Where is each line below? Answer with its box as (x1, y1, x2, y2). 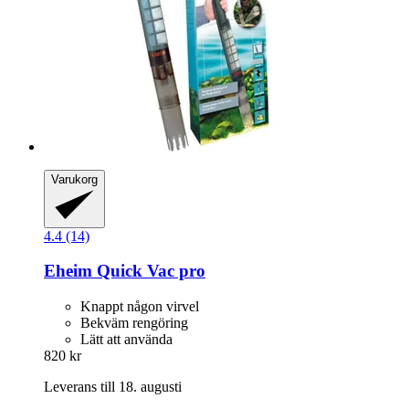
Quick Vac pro (92, 261, 205, 281)
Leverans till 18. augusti (44, 379, 182, 395)
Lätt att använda (80, 331, 173, 348)
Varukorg (51, 172, 98, 186)
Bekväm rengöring (80, 315, 188, 331)
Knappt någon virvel (80, 299, 199, 315)
